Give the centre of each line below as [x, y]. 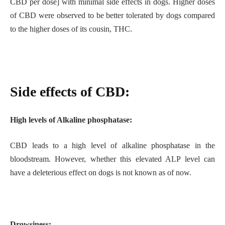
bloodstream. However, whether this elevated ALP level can [113, 159]
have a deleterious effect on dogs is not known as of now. [102, 173]
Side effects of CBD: [70, 91]
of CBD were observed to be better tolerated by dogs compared [113, 16]
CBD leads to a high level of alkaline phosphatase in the [113, 146]
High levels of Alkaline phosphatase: [71, 120]
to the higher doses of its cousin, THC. [71, 29]
